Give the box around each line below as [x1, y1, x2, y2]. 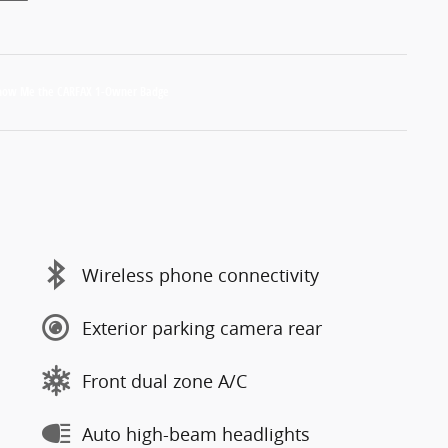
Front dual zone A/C [82, 368, 247, 393]
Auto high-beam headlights [82, 421, 310, 446]
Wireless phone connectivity [82, 262, 319, 287]
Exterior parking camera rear [82, 315, 322, 340]
